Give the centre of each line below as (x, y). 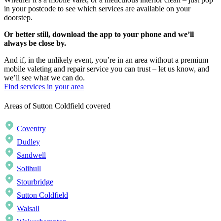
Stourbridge (35, 182)
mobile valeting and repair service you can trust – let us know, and (107, 69)
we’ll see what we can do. (44, 78)
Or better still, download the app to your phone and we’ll (99, 35)
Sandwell (31, 155)
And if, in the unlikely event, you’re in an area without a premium (106, 60)
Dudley (28, 142)
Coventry (31, 128)
